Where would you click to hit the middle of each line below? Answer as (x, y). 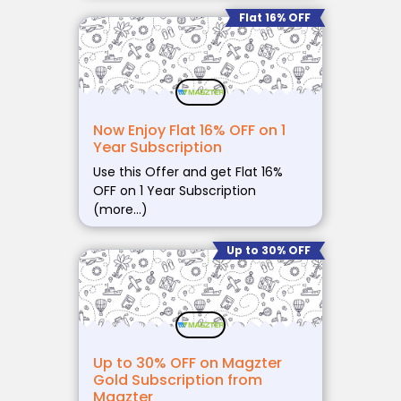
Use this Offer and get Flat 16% (188, 171)
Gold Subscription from (177, 380)
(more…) (120, 209)
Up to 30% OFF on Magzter (187, 363)
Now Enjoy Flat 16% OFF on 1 (189, 130)
